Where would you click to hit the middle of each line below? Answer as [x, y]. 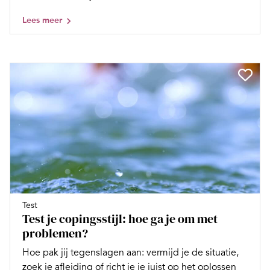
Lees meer [42, 20]
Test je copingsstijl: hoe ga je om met [120, 218]
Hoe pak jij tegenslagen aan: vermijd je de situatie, [130, 252]
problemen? [55, 233]
